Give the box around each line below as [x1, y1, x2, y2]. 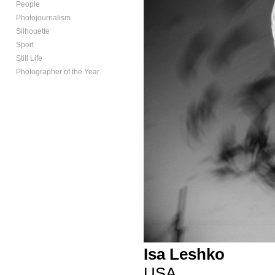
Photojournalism [16, 13, 71, 22]
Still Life [16, 53, 42, 63]
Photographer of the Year [16, 67, 99, 76]
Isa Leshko [144, 245, 225, 263]
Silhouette [16, 26, 50, 36]
